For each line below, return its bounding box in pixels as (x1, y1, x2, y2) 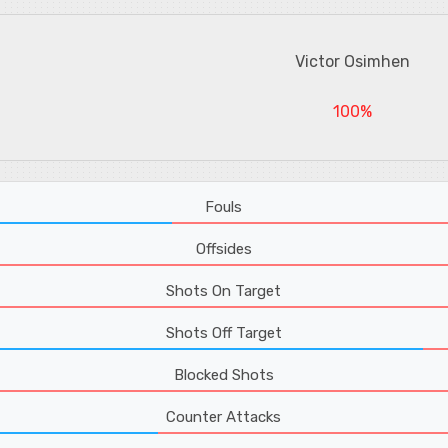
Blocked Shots (173, 366, 274, 385)
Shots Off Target (165, 324, 282, 343)
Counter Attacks (166, 408, 282, 427)
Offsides (195, 240, 252, 259)
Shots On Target (166, 282, 282, 301)
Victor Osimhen (295, 52, 410, 72)
